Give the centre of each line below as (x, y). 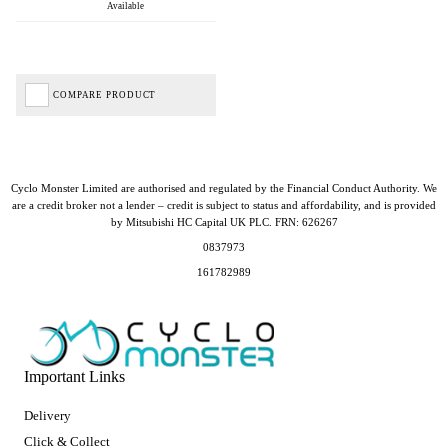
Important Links (74, 377)
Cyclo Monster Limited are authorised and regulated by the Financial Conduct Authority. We (224, 188)
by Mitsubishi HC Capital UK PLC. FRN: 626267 (224, 222)
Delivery (47, 416)
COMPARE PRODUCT (105, 95)
